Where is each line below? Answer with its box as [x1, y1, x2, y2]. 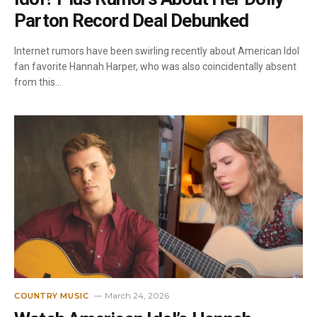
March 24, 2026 [105, 289, 170, 301]
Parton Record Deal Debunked [14, 10, 248, 31]
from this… [14, 76, 62, 88]
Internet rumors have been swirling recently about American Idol [14, 45, 299, 57]
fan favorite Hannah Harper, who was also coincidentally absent [14, 61, 296, 72]
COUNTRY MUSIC [14, 290, 89, 301]
